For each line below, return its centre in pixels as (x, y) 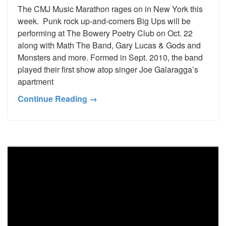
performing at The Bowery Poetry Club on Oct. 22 (105, 33)
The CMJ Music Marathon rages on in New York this (110, 9)
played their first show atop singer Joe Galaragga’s (108, 69)
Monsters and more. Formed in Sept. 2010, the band (110, 57)
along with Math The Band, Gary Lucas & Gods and (109, 45)
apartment (36, 81)
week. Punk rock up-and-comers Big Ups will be (104, 21)
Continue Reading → (58, 98)
